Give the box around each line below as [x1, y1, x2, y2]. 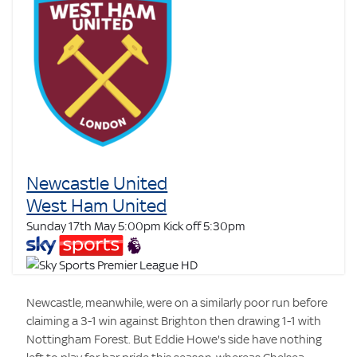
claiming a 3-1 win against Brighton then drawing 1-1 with [26, 313, 322, 328]
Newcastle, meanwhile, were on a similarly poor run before [26, 295, 328, 309]
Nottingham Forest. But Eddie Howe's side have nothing [26, 331, 323, 346]
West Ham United [26, 194, 167, 216]
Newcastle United [26, 172, 168, 194]
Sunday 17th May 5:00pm [26, 218, 164, 233]
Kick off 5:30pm [163, 218, 246, 233]
